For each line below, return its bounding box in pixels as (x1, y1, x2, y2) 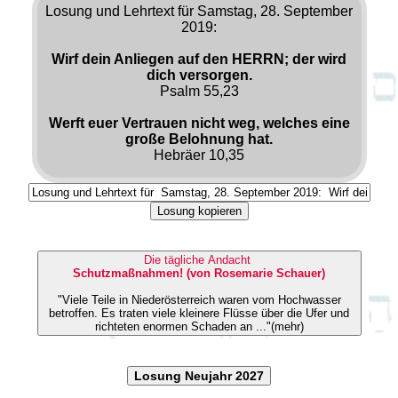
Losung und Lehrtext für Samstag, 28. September (45, 3, 353, 19)
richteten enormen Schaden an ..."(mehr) (94, 319, 304, 333)
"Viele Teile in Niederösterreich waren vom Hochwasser (57, 292, 341, 306)
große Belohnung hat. (125, 131, 273, 147)
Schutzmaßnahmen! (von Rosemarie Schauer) (73, 266, 325, 280)
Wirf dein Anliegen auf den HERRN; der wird (52, 51, 346, 67)
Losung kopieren (156, 203, 242, 218)
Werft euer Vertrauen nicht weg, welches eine (48, 115, 350, 131)
